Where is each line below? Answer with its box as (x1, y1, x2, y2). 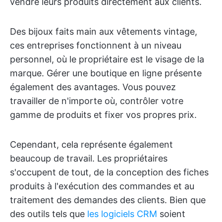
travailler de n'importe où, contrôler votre (10, 96, 183, 106)
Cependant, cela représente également (10, 139, 173, 150)
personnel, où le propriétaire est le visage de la (10, 54, 204, 64)
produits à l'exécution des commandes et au (10, 181, 194, 191)
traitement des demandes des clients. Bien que (10, 195, 206, 205)
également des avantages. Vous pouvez (10, 82, 176, 92)
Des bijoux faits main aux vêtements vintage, (10, 26, 197, 37)
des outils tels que (10, 209, 87, 219)
